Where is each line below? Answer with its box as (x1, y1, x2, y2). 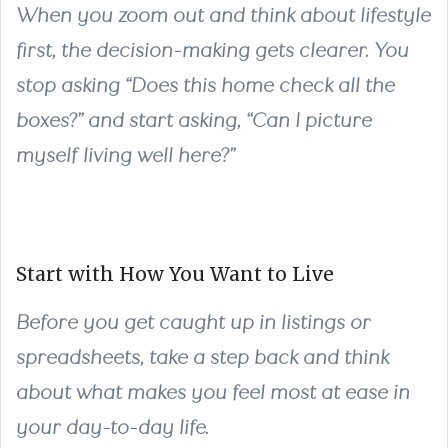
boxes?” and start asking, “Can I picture (16, 108, 372, 132)
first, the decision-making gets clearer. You (16, 38, 409, 62)
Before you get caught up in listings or (16, 310, 371, 334)
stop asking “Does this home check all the (16, 73, 395, 97)
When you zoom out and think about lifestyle (16, 3, 431, 27)
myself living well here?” (16, 143, 235, 167)
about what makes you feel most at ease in (16, 380, 410, 404)
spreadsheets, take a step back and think (16, 345, 389, 369)
